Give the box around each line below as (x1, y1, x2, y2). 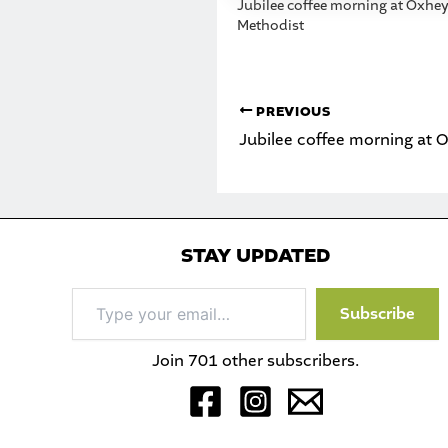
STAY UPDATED (180, 242, 330, 270)
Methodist (237, 15, 304, 35)
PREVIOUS (252, 102, 331, 121)
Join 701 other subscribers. (151, 350, 359, 372)
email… (71, 327, 119, 347)
